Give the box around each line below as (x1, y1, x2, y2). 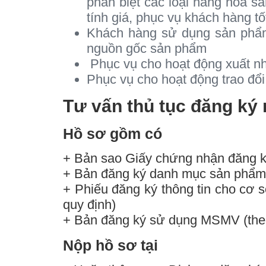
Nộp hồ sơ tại (63, 237, 158, 254)
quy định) (63, 197, 116, 212)
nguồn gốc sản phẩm (87, 41, 207, 56)
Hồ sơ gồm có (63, 125, 162, 142)
